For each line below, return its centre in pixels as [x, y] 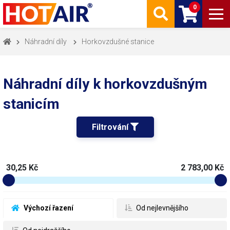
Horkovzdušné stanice [118, 41]
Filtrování [111, 127]
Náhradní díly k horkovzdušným [105, 84]
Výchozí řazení [48, 208]
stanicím [31, 104]
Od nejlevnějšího [161, 208]
